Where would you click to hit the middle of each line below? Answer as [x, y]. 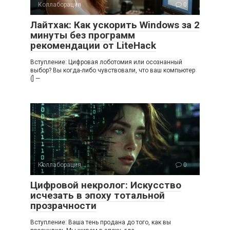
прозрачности [63, 206]
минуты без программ [83, 35]
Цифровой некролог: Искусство [106, 185]
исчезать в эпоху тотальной [98, 196]
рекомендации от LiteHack [93, 46]
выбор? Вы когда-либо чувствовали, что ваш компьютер [113, 71]
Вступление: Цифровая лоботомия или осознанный [106, 62]
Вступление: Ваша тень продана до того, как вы [101, 223]
